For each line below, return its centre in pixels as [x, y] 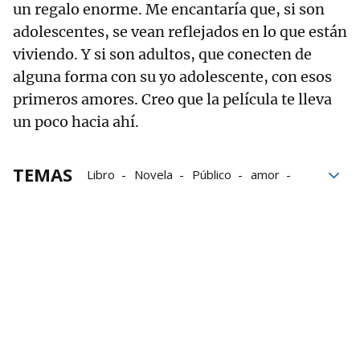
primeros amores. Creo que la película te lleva [172, 100]
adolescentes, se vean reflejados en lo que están [180, 32]
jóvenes [109, 197]
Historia [172, 197]
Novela [153, 175]
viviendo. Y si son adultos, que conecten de [162, 55]
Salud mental [249, 197]
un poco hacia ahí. [76, 122]
